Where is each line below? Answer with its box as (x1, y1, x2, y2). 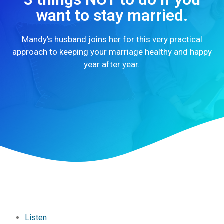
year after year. (84, 59, 140, 70)
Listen (25, 213, 47, 223)
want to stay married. (36, 6, 188, 25)
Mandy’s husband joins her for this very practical (21, 34, 202, 45)
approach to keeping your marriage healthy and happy (12, 47, 212, 57)
